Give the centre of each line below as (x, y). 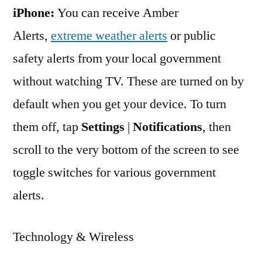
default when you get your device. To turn (120, 104)
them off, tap (47, 127)
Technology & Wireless (73, 237)
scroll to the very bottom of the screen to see (126, 150)
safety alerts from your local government (117, 58)
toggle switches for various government (114, 173)
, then (217, 127)
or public (192, 36)
